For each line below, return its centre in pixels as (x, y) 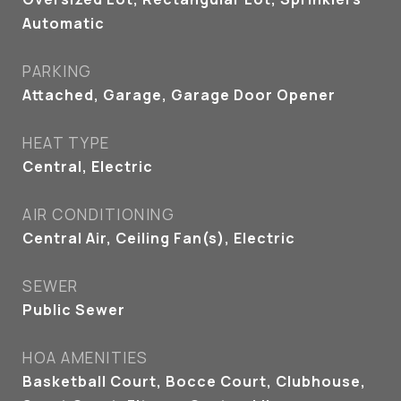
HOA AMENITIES (85, 358)
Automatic (64, 23)
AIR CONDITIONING (98, 214)
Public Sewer (74, 310)
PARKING (57, 71)
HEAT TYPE (66, 143)
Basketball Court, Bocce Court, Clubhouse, (194, 381)
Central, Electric (88, 166)
